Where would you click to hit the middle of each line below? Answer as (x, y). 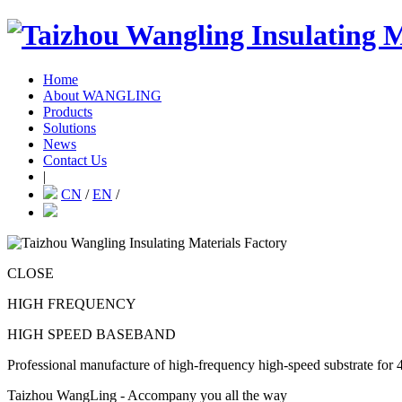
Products (68, 111)
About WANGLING (102, 95)
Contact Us (75, 160)
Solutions (70, 127)
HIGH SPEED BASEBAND (92, 334)
